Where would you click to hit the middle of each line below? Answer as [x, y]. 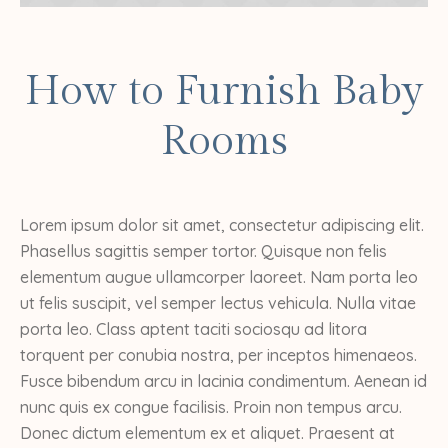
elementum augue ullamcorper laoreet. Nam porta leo [219, 276]
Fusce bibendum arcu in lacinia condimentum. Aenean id [223, 380]
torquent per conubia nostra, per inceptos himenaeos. [218, 354]
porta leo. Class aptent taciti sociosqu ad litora [193, 328]
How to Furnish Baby [224, 91]
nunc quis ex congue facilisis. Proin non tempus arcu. [211, 406]
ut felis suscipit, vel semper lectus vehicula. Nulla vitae [218, 302]
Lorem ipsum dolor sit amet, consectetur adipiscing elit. [222, 224]
